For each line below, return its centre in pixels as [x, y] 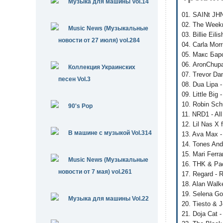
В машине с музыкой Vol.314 [110, 133]
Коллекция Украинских [102, 67]
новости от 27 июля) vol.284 [99, 40]
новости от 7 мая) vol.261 [95, 172]
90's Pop [80, 106]
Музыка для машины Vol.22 [109, 199]
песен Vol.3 [74, 79]
